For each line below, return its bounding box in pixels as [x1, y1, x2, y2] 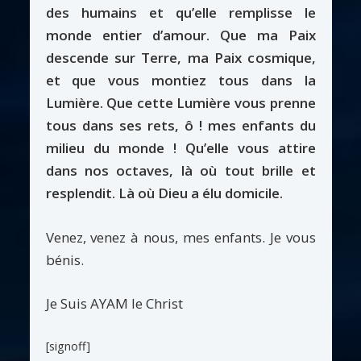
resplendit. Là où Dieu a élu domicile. [45, 183, 283, 202]
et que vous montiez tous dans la [45, 70, 316, 89]
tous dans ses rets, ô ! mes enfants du [45, 115, 316, 135]
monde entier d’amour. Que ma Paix [45, 25, 316, 44]
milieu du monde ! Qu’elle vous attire [45, 138, 316, 157]
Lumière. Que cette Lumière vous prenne [45, 93, 316, 112]
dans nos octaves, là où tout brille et [45, 160, 316, 180]
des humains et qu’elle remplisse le [45, 2, 316, 22]
